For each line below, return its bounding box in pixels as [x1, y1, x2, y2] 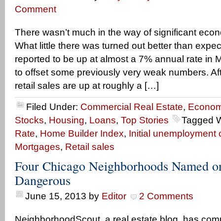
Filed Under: [26, 102, 80, 112]
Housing [49, 115, 84, 125]
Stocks [15, 115, 44, 125]
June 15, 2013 [25, 191, 86, 201]
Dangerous [15, 171, 71, 188]
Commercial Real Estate [80, 102, 183, 112]
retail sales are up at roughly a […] [15, 80, 159, 91]
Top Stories [121, 115, 169, 125]
